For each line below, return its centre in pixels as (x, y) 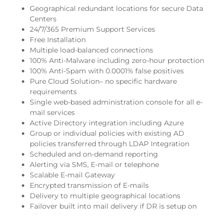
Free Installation (58, 39)
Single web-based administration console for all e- (116, 102)
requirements (53, 91)
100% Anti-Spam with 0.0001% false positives (107, 71)
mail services (52, 112)
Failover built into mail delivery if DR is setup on (113, 206)
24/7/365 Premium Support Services (92, 29)
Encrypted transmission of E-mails (89, 185)
